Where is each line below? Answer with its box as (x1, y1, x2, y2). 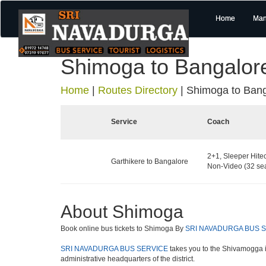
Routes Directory (98, 84, 178, 96)
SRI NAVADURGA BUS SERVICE (61, 245, 168, 253)
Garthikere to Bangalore (111, 157, 188, 166)
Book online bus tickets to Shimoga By (61, 224, 185, 233)
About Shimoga (61, 202, 183, 221)
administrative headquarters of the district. (61, 255, 195, 263)
